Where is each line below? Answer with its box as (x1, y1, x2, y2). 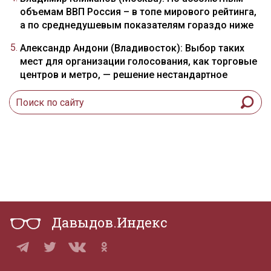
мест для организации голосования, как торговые (20, 56, 257, 67)
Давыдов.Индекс (51, 214, 167, 231)
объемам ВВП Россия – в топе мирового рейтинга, (20, 6, 256, 18)
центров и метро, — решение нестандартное (20, 69, 227, 80)
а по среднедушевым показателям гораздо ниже (20, 19, 253, 31)
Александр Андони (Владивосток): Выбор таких (20, 42, 244, 54)
